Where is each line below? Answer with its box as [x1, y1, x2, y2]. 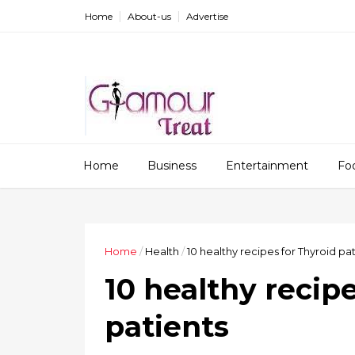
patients [105, 309, 229, 344]
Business [147, 158, 197, 173]
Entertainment [226, 158, 308, 173]
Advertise [186, 10, 228, 22]
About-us [128, 10, 171, 22]
